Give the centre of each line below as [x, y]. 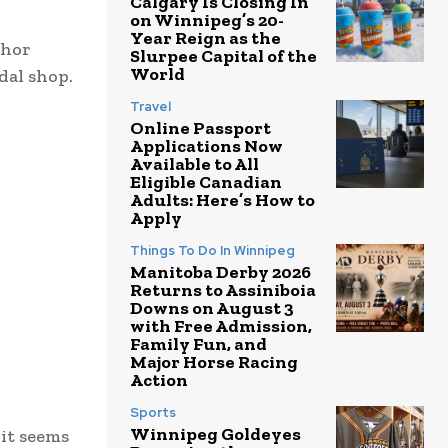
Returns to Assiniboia [223, 289]
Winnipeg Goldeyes [215, 433]
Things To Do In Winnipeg [212, 250]
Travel [150, 106]
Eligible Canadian [206, 181]
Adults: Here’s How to [222, 199]
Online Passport [200, 127]
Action [159, 379]
